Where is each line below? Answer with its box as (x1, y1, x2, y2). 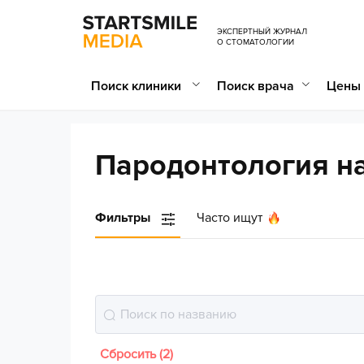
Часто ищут (197, 210, 262, 226)
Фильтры (95, 210, 150, 226)
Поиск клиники (91, 77, 184, 94)
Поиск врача (217, 77, 294, 94)
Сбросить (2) (100, 346, 173, 362)
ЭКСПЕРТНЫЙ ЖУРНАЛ (217, 27, 307, 37)
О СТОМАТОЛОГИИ (217, 37, 294, 47)
